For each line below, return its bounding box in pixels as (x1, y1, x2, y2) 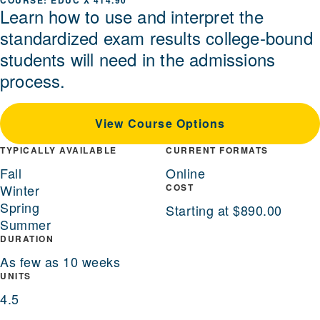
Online (166, 164, 205, 183)
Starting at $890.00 (166, 201, 282, 220)
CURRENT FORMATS (166, 144, 269, 157)
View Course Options (94, 115, 226, 132)
